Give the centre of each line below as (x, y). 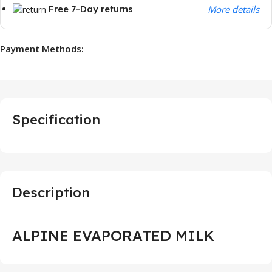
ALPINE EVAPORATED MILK (113, 235)
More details (233, 9)
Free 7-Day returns (91, 8)
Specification (56, 119)
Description (51, 192)
